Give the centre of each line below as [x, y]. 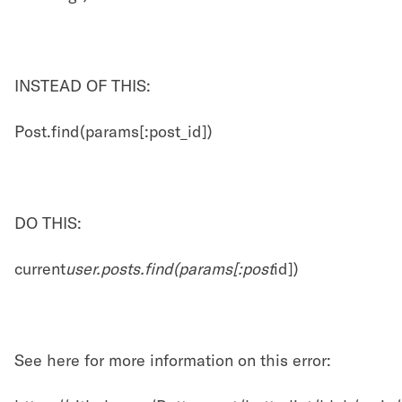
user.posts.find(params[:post [170, 269]
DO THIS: [48, 223]
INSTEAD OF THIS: [83, 86]
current [40, 269]
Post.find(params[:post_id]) [114, 131]
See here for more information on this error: [173, 360]
